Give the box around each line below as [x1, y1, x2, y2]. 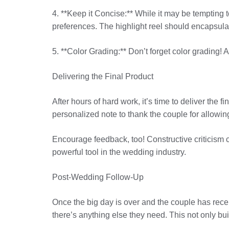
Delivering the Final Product [52, 72, 153, 81]
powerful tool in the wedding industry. [52, 148, 186, 156]
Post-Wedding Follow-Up [52, 173, 144, 181]
